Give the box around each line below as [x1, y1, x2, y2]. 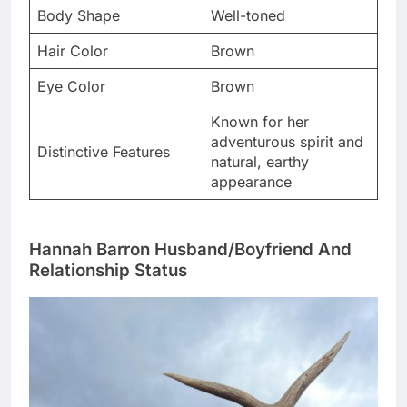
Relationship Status [29, 259, 187, 281]
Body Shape [37, 6, 120, 25]
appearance [211, 173, 292, 191]
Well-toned [211, 6, 285, 25]
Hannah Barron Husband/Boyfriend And [29, 238, 352, 260]
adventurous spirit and [211, 133, 363, 151]
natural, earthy [211, 153, 309, 171]
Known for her [211, 113, 309, 131]
